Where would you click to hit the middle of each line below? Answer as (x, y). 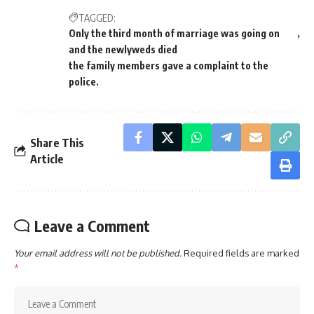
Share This (57, 143)
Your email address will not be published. (98, 253)
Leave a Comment (92, 225)
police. (84, 81)
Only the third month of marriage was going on (174, 33)
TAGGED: (97, 18)
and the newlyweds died (123, 49)
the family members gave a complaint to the (169, 65)
